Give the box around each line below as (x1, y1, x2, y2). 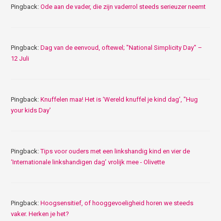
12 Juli (11, 54, 30, 62)
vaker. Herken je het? (11, 210, 70, 218)
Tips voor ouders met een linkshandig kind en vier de (40, 147, 190, 155)
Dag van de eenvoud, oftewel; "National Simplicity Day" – (40, 43, 203, 51)
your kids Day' (11, 106, 51, 114)
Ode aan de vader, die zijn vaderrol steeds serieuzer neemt (40, 2, 206, 10)
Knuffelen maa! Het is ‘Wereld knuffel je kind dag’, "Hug (40, 95, 198, 103)
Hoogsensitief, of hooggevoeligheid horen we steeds (40, 199, 194, 207)
